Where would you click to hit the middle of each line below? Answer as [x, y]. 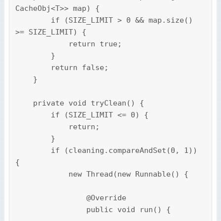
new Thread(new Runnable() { [42, 174]
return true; [42, 44]
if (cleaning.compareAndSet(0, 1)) [33, 151]
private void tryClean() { [24, 103]
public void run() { [51, 210]
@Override [51, 198]
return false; [33, 68]
